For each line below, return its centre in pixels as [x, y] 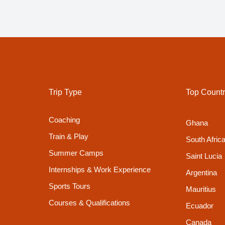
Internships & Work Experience [100, 170]
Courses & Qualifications [90, 203]
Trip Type [66, 92]
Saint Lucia [204, 156]
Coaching [65, 120]
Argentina [201, 173]
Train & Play [69, 136]
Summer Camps [76, 153]
